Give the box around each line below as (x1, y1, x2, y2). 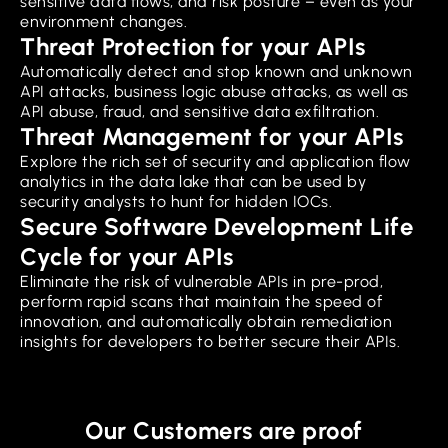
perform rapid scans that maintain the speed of (20, 291, 382, 311)
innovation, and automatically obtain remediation (20, 311, 392, 331)
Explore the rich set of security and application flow (20, 151, 411, 171)
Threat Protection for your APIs (20, 31, 366, 61)
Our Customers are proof (85, 415, 363, 445)
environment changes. (20, 11, 187, 31)
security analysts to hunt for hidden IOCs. (20, 191, 332, 211)
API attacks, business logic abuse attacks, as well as (20, 81, 409, 101)
